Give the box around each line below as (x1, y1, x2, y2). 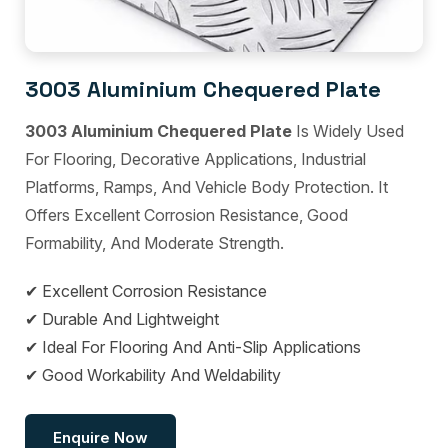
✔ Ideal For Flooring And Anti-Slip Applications (25, 336, 361, 357)
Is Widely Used (292, 120, 404, 141)
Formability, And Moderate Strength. (25, 232, 284, 253)
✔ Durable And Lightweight (25, 308, 219, 329)
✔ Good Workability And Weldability (25, 364, 281, 385)
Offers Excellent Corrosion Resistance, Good (25, 204, 348, 225)
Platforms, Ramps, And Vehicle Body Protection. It (25, 176, 388, 197)
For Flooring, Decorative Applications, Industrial (25, 148, 366, 169)
